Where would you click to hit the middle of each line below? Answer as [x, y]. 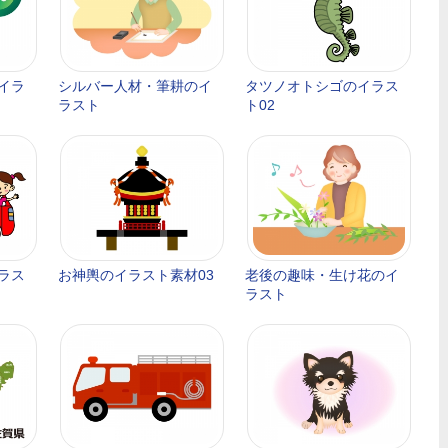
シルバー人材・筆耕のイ [135, 86]
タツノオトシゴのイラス [322, 86]
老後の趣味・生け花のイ [322, 275]
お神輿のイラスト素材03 [136, 275]
